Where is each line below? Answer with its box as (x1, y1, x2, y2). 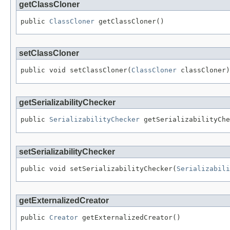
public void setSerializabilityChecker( (21, 164, 177, 172)
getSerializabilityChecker (19, 98, 116, 107)
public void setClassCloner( (21, 66, 131, 74)
